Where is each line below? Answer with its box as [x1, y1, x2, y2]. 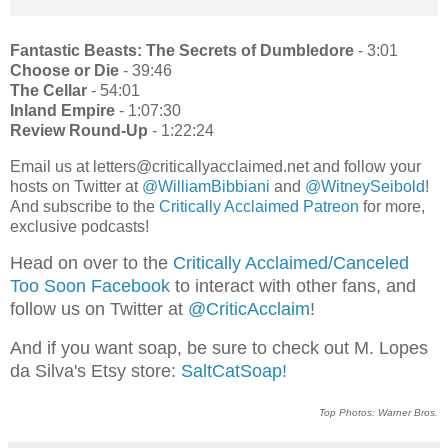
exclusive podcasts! [10, 217, 149, 235]
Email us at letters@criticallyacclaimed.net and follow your [10, 157, 421, 175]
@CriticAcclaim [188, 299, 310, 320]
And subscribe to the [10, 197, 159, 215]
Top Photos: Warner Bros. [319, 407, 438, 419]
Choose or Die [10, 61, 123, 79]
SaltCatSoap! [181, 361, 287, 382]
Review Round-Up [10, 121, 152, 139]
